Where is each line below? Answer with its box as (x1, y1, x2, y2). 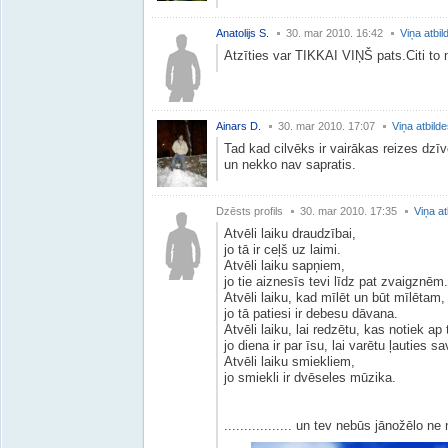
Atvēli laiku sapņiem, (224, 258, 345, 273)
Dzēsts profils (216, 205, 283, 217)
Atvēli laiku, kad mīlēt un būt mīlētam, (224, 290, 445, 305)
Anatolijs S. (216, 27, 269, 39)
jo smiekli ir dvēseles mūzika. (224, 370, 396, 385)
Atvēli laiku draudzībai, (224, 226, 356, 241)
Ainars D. (216, 120, 261, 132)
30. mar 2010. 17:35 (300, 205, 397, 217)
